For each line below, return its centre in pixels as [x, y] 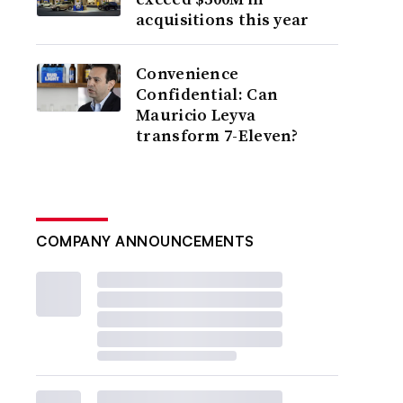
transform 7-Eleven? [217, 135]
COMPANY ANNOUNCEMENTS [145, 241]
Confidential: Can [207, 94]
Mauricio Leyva [196, 115]
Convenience [188, 73]
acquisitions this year [223, 19]
